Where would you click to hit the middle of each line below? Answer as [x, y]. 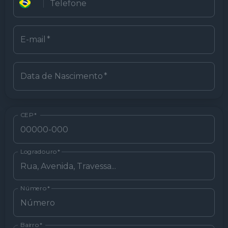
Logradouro [39, 151]
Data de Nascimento [62, 76]
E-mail [33, 39]
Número [33, 188]
